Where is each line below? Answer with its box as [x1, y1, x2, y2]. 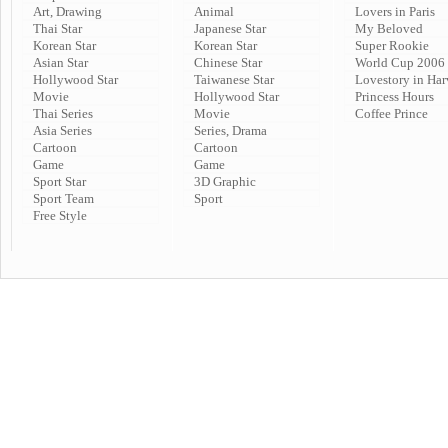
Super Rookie [355, 38, 429, 53]
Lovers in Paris [355, 4, 435, 19]
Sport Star [33, 174, 86, 189]
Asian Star [33, 55, 88, 70]
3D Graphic [194, 174, 256, 189]
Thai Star [33, 21, 82, 36]
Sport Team [33, 191, 94, 206]
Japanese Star [194, 21, 266, 36]
